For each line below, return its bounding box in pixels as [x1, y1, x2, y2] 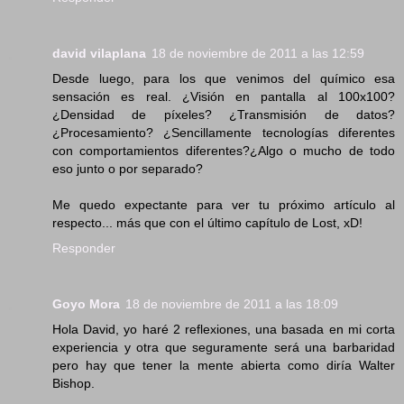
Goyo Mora [52, 296, 120, 311]
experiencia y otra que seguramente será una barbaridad [52, 339, 395, 354]
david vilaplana [52, 45, 146, 60]
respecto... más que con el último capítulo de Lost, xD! [52, 215, 363, 230]
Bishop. [52, 375, 95, 390]
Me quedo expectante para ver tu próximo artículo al [52, 197, 395, 212]
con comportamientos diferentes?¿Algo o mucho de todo [52, 142, 395, 158]
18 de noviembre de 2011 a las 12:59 [151, 45, 364, 60]
